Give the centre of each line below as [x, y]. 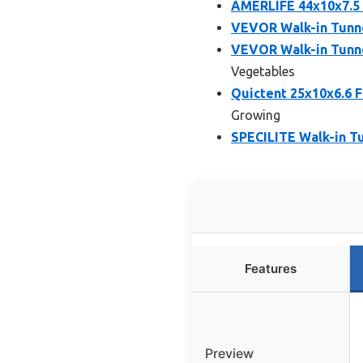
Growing [256, 115]
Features [271, 268]
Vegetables [263, 71]
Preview [229, 353]
